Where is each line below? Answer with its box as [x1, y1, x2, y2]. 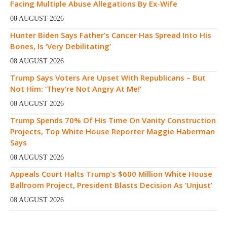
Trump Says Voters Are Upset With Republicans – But [10, 72, 206, 83]
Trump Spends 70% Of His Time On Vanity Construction [10, 115, 216, 125]
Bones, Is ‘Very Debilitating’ [10, 41, 111, 51]
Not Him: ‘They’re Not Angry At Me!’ [10, 83, 141, 94]
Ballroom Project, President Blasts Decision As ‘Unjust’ [10, 179, 212, 190]
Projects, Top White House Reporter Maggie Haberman [10, 126, 215, 136]
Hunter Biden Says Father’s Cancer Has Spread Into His [10, 29, 211, 40]
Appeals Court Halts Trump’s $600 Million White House [10, 168, 212, 179]
